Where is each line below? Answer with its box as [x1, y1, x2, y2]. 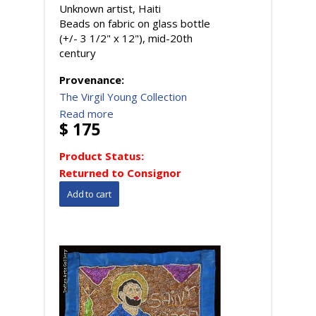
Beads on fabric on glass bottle [59, 16, 210, 30]
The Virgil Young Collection [59, 89, 187, 104]
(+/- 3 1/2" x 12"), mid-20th [59, 30, 193, 45]
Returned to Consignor [59, 165, 181, 180]
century [59, 45, 96, 60]
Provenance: [59, 72, 127, 87]
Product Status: [59, 148, 147, 163]
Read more [59, 106, 114, 121]
